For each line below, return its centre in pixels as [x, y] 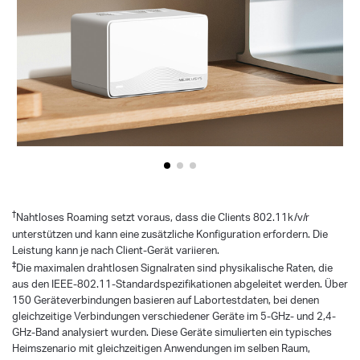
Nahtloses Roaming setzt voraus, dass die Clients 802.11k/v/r [163, 217]
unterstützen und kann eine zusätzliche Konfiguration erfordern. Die [170, 233]
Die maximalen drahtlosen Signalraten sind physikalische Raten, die [174, 268]
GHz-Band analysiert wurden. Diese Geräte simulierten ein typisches [172, 332]
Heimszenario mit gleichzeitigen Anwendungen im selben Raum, [161, 348]
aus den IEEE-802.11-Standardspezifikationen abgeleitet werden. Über [180, 284]
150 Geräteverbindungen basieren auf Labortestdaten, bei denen [166, 300]
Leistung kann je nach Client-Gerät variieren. [116, 250]
